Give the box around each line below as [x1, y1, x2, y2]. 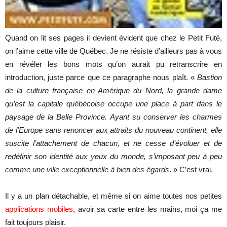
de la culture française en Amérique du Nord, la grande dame [5, 86, 222, 95]
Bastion [197, 73, 222, 82]
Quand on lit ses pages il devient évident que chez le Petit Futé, [5, 33, 222, 43]
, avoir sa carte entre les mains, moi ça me [72, 205, 222, 214]
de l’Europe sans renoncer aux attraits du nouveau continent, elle [5, 126, 222, 135]
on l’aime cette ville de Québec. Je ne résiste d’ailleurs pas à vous [5, 47, 222, 56]
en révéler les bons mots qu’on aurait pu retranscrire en [5, 60, 222, 69]
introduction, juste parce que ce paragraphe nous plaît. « [5, 73, 197, 82]
